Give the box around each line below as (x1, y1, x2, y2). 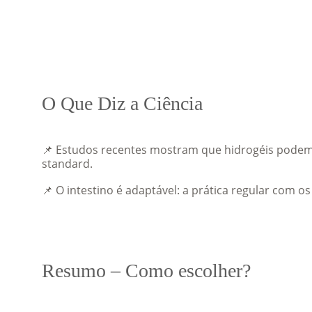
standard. (42, 156, 93, 171)
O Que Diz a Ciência (42, 93, 203, 114)
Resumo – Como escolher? (42, 260, 251, 281)
